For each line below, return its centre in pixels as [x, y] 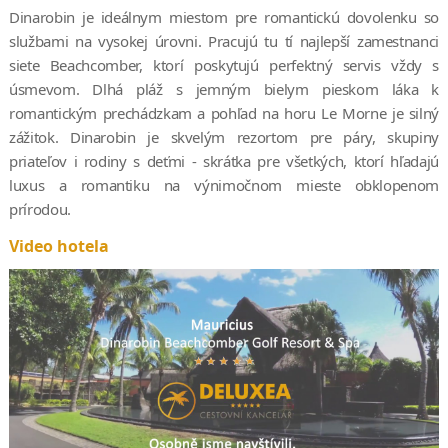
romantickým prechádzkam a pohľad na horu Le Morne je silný [224, 112]
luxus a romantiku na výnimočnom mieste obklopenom [224, 184]
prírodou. [39, 208]
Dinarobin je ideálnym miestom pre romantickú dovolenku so [224, 16]
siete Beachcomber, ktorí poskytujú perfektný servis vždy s [224, 64]
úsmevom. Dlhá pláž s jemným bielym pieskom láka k [224, 88]
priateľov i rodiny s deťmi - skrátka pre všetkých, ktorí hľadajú [224, 160]
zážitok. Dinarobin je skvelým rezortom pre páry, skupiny [224, 136]
